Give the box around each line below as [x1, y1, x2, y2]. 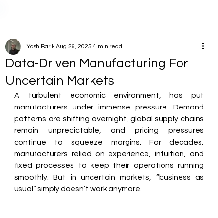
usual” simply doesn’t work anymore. [14, 185, 142, 193]
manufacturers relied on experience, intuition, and [14, 150, 204, 158]
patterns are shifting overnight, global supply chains [14, 115, 204, 123]
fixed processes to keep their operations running [14, 162, 204, 169]
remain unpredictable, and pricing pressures [14, 127, 204, 134]
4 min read [93, 43, 123, 50]
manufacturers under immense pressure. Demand [14, 103, 204, 111]
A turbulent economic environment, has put [14, 91, 204, 99]
